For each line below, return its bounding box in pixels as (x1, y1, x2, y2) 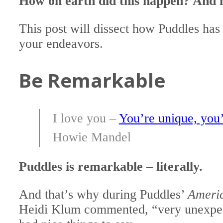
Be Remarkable (19, 67, 166, 93)
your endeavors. (19, 36, 104, 51)
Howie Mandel (52, 129, 131, 144)
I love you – (52, 111, 119, 125)
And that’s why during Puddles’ (19, 187, 188, 202)
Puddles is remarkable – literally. (19, 159, 203, 174)
